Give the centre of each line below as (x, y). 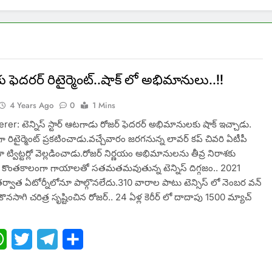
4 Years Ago (32, 106)
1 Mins (104, 106)
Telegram (79, 240)
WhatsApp (31, 240)
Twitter (48, 240)
